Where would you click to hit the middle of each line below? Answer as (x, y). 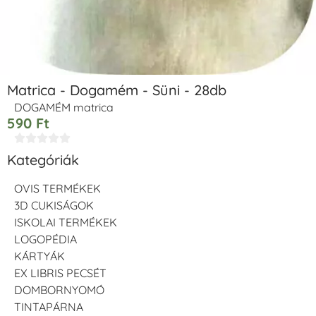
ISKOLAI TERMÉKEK (66, 223)
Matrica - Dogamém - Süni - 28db (117, 90)
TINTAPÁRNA (49, 307)
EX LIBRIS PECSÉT (60, 273)
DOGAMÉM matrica (64, 107)
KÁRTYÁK (39, 256)
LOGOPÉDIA (45, 239)
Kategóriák (43, 160)
